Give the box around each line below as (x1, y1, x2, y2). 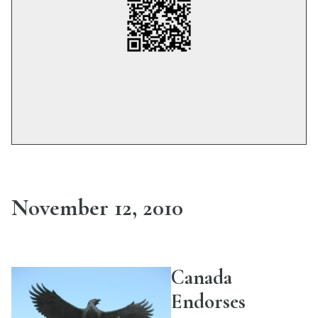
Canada (171, 264, 232, 290)
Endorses (171, 288, 246, 314)
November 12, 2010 (11, 193, 183, 221)
